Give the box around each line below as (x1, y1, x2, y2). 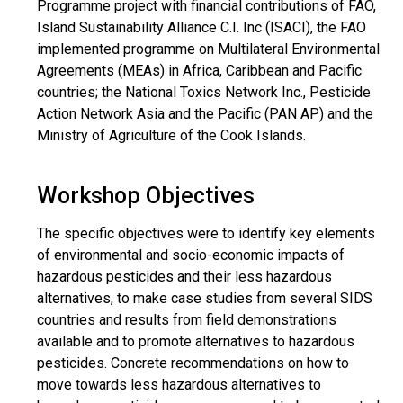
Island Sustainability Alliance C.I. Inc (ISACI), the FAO (37, 19, 366, 36)
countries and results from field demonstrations (37, 311, 336, 328)
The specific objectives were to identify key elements (37, 225, 375, 242)
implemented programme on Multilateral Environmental (37, 40, 380, 58)
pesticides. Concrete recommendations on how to (37, 354, 349, 372)
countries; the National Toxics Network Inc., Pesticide (37, 84, 371, 101)
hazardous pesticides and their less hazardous (37, 268, 332, 285)
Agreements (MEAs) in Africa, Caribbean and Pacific (37, 62, 362, 79)
